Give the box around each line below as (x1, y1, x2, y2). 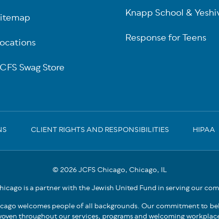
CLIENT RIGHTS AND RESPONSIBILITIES (30, 125, 169, 136)
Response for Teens (125, 31, 207, 45)
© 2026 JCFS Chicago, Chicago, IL (52, 165, 167, 176)
